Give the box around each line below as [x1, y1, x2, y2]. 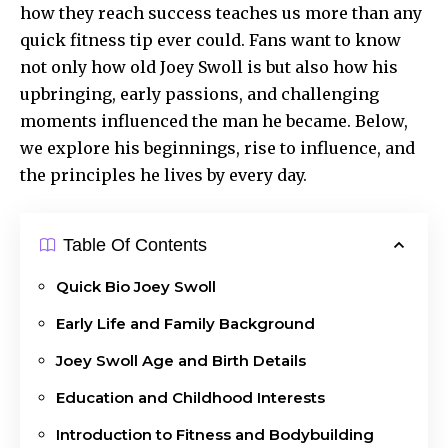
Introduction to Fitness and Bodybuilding [56, 424, 374, 444]
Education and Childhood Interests [56, 387, 325, 407]
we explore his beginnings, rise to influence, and [20, 137, 415, 158]
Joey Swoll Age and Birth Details [56, 350, 306, 370]
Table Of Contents [63, 234, 207, 255]
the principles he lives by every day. [20, 164, 307, 185]
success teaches [148, 2, 278, 23]
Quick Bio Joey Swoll [56, 276, 216, 296]
